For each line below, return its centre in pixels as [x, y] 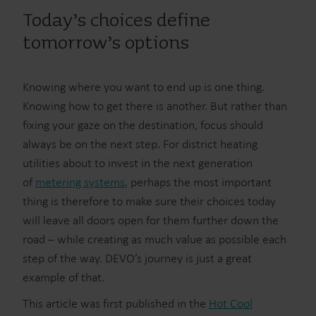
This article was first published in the [116, 303]
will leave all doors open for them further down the [151, 220]
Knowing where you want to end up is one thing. [144, 87]
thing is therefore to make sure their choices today [149, 201]
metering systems [80, 182]
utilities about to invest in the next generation [138, 163]
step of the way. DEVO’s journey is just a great [137, 258]
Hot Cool [231, 303]
